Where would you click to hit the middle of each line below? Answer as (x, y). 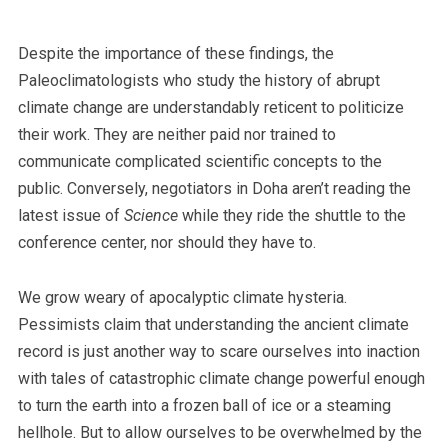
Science (152, 215)
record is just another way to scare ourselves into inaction (218, 351)
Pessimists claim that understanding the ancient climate (213, 324)
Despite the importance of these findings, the (175, 53)
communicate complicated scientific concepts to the (199, 161)
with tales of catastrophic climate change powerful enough (221, 378)
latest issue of (70, 215)
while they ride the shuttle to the (293, 215)
